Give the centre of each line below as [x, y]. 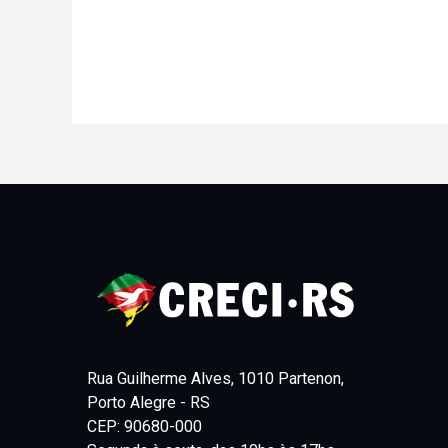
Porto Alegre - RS [148, 402]
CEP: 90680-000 [144, 426]
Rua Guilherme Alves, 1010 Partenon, [215, 378]
